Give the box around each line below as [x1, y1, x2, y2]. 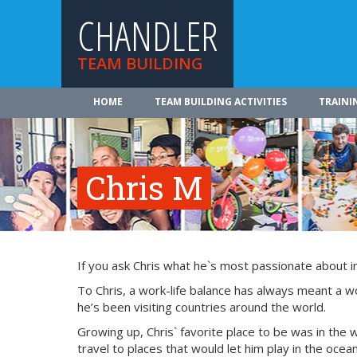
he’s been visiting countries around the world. [77, 299, 326, 315]
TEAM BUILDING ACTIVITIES [155, 95, 287, 108]
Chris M [85, 167, 203, 209]
